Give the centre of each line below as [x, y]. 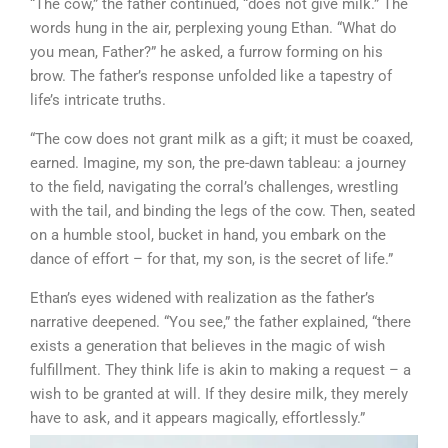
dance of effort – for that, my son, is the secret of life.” [211, 259]
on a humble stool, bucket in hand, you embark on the [208, 235]
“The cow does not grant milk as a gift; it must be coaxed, [221, 139]
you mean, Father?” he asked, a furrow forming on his [206, 52]
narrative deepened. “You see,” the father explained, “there [220, 322]
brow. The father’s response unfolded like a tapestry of [211, 76]
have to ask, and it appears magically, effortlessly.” [197, 418]
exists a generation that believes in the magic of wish [207, 346]
